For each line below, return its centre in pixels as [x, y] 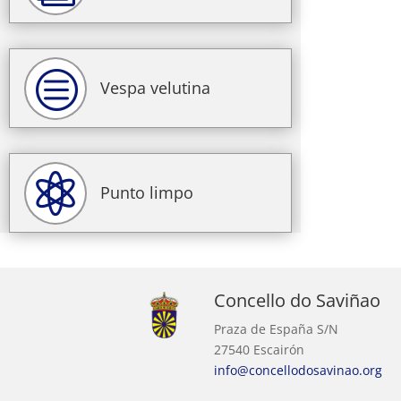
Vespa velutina [155, 87]
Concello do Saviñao [297, 300]
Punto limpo [147, 192]
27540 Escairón [259, 349]
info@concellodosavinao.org [298, 370]
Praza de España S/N [276, 328]
